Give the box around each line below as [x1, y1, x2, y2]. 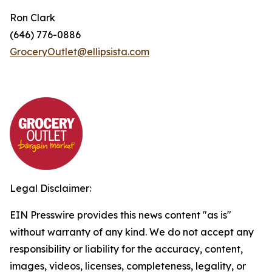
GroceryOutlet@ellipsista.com [10, 46, 149, 58]
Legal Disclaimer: [10, 182, 91, 194]
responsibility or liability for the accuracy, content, [10, 243, 243, 255]
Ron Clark [10, 12, 55, 24]
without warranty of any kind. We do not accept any [10, 226, 254, 238]
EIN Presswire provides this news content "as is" [10, 209, 231, 221]
